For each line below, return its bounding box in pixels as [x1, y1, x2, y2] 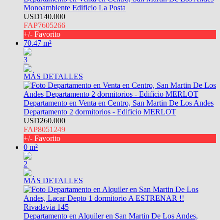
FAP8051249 [24, 125, 65, 134]
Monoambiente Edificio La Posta [24, 3, 126, 12]
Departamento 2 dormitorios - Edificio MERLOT [24, 107, 176, 116]
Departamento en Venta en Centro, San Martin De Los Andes [24, 98, 214, 107]
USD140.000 [24, 12, 65, 21]
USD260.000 [24, 116, 65, 125]
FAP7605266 [24, 21, 65, 29]
